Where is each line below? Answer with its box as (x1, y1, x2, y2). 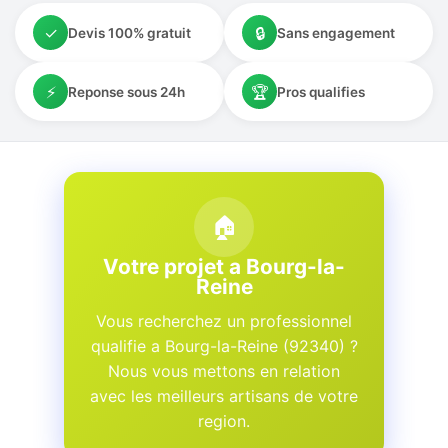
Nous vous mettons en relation (108, 361, 340, 381)
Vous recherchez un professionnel (96, 311, 352, 331)
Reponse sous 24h (68, 83, 185, 100)
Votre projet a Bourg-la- (103, 254, 345, 279)
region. (198, 411, 250, 431)
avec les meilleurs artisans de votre (90, 386, 358, 406)
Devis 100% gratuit (68, 24, 191, 41)
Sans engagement (277, 24, 395, 41)
